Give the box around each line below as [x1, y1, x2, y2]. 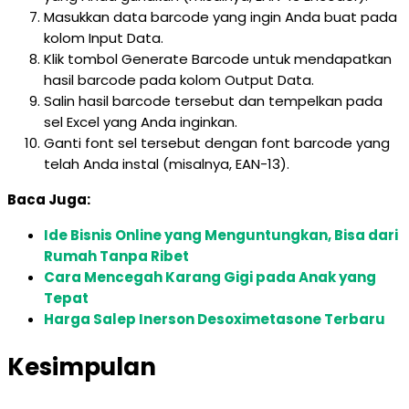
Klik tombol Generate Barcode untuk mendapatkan [44, 49, 392, 68]
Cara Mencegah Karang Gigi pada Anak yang [44, 267, 376, 287]
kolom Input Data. [44, 28, 163, 47]
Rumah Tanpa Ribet [44, 246, 189, 266]
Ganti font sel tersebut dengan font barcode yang [44, 133, 390, 152]
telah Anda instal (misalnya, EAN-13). [44, 154, 289, 173]
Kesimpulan [7, 351, 156, 383]
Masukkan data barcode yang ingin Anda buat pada [44, 7, 397, 26]
